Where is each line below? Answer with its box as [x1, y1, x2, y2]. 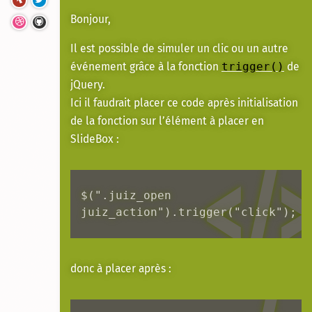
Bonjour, [70, 13, 111, 26]
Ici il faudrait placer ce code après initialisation [70, 95, 298, 109]
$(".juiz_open [81, 189, 171, 202]
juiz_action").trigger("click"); [81, 205, 297, 219]
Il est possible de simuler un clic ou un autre [70, 41, 288, 55]
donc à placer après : [70, 262, 171, 276]
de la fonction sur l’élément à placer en [70, 114, 264, 127]
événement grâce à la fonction [70, 59, 221, 73]
